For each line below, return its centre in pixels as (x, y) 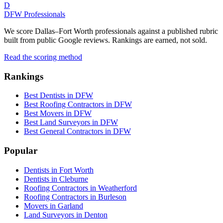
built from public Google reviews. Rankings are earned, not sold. (106, 40)
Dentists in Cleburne (56, 179)
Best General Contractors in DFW (77, 131)
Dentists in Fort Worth (59, 170)
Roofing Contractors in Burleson (75, 197)
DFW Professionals (35, 14)
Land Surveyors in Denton (66, 215)
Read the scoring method (43, 57)
